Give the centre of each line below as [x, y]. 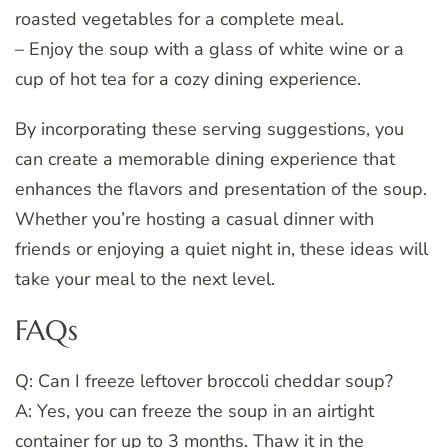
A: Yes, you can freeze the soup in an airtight [194, 411]
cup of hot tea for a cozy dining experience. [188, 79]
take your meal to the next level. [145, 279]
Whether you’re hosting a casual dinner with [194, 219]
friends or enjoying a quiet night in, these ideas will [221, 249]
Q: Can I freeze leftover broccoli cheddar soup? [204, 381]
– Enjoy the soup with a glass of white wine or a [209, 49]
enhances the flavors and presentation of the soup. [221, 189]
